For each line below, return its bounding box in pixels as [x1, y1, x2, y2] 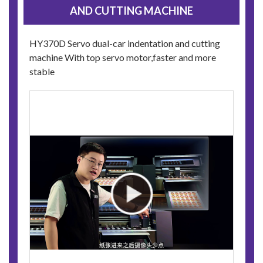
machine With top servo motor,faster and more [29, 52, 216, 63]
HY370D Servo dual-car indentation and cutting [29, 38, 220, 49]
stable [29, 66, 55, 77]
